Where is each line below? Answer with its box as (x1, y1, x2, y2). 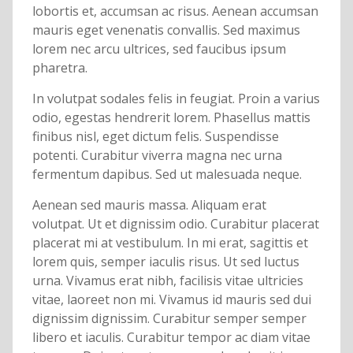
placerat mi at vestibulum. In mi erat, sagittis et (32, 234, 308, 252)
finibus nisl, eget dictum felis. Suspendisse (32, 128, 279, 146)
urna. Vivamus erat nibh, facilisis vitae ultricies (32, 272, 303, 290)
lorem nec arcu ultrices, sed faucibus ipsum (32, 40, 286, 58)
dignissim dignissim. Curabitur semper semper (32, 310, 307, 328)
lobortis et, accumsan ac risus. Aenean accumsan (32, 2, 318, 20)
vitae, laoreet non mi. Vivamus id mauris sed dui (32, 291, 311, 309)
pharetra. (32, 59, 87, 77)
